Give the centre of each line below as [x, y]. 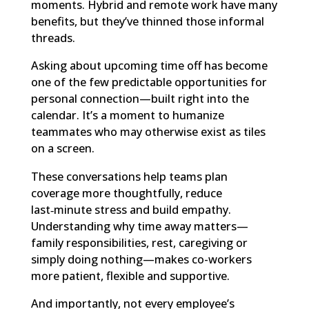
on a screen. [62, 149]
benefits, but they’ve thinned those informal [147, 22]
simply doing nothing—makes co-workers [141, 259]
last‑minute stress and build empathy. [131, 209]
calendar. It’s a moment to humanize [127, 116]
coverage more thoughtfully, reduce [126, 193]
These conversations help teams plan [129, 176]
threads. [53, 38]
